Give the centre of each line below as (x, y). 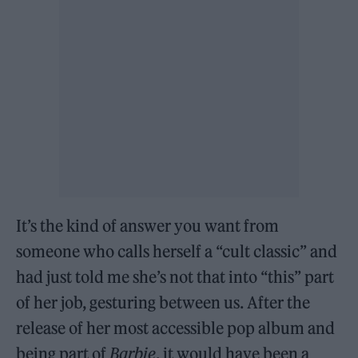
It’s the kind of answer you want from (148, 226)
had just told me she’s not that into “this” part (175, 277)
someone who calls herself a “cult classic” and (177, 252)
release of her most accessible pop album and (176, 328)
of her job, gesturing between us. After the (163, 303)
